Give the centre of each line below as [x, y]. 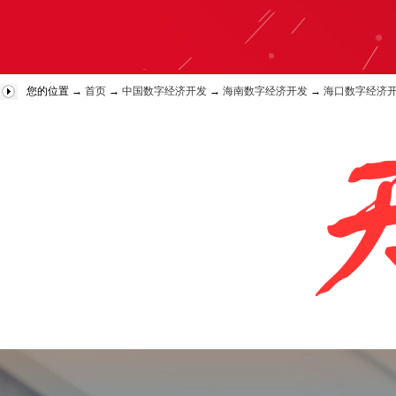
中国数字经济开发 [164, 91]
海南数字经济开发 [265, 91]
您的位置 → [56, 91]
